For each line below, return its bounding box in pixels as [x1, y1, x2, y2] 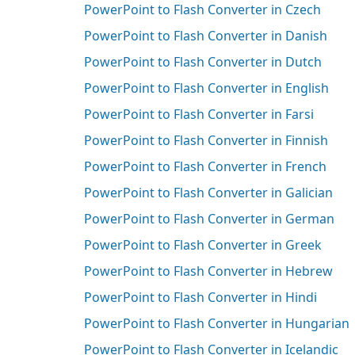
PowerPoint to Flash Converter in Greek [83, 235, 322, 254]
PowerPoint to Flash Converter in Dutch [83, 52, 322, 71]
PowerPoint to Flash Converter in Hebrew [83, 261, 333, 280]
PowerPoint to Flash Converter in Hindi [83, 288, 317, 306]
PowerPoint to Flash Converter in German [83, 209, 334, 227]
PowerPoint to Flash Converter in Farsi [83, 105, 314, 123]
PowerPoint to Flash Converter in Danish [83, 26, 327, 44]
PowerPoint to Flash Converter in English [83, 78, 329, 97]
